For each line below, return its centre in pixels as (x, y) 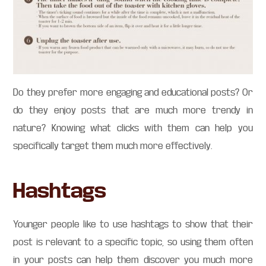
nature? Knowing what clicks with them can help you (133, 128)
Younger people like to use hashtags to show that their (133, 224)
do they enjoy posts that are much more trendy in (133, 110)
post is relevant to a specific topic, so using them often (133, 242)
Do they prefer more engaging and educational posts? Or (133, 92)
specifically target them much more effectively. (113, 146)
